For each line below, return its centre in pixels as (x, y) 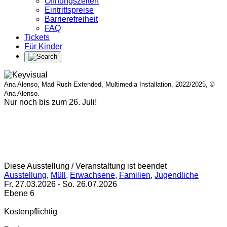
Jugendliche (177, 175)
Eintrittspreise (69, 10)
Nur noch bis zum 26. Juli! (50, 102)
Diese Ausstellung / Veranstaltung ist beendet (85, 166)
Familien (135, 175)
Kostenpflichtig (31, 211)
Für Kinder (43, 46)
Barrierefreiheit (71, 19)
